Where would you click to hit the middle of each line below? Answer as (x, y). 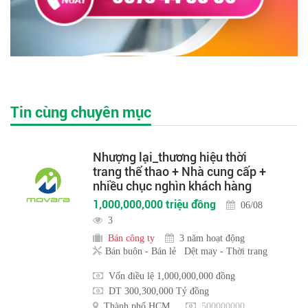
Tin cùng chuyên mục (81, 113)
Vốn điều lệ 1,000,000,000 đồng (172, 276)
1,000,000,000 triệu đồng (154, 205)
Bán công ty (131, 238)
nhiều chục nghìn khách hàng (172, 186)
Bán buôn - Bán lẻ (141, 251)
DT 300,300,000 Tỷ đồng (159, 291)
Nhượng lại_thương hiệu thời (170, 157)
